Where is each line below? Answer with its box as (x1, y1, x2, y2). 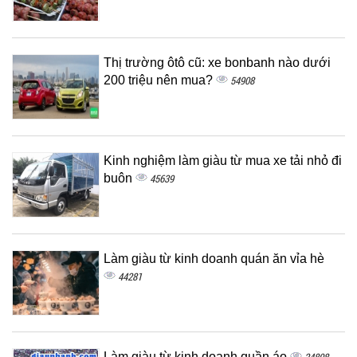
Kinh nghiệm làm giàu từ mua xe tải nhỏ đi (104, 154, 342, 167)
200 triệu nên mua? (104, 73, 216, 87)
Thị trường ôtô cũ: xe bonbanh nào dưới (104, 56, 331, 69)
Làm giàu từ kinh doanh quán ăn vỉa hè (104, 252, 324, 265)
